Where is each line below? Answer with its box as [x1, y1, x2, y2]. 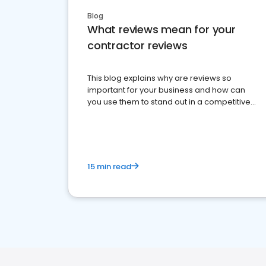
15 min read [87, 161, 131, 172]
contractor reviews [87, 38, 188, 53]
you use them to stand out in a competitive [87, 96, 251, 107]
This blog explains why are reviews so [87, 72, 232, 84]
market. [87, 108, 117, 119]
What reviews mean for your [87, 22, 236, 37]
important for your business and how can [87, 84, 245, 96]
